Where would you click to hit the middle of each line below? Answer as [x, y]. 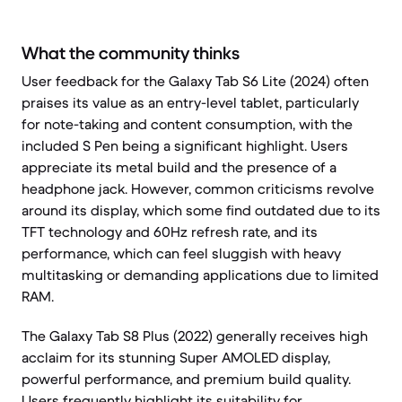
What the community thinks [131, 53]
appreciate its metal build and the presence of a [179, 167]
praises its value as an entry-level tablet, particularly [190, 102]
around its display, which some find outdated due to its [201, 210]
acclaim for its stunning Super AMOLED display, [176, 357]
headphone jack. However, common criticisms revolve [198, 188]
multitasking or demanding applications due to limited [200, 275]
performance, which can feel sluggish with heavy [181, 253]
